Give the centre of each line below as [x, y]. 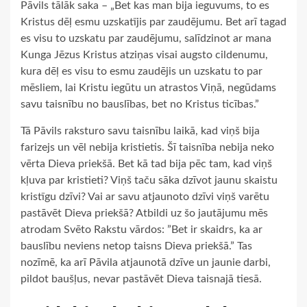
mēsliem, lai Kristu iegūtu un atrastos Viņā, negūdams [148, 88]
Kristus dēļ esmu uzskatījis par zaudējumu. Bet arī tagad [153, 22]
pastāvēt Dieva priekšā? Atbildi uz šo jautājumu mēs [144, 213]
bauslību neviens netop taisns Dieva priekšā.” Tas [136, 246]
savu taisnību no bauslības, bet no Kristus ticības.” [140, 105]
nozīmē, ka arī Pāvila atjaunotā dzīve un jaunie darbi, [146, 263]
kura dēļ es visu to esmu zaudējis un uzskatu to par [142, 72]
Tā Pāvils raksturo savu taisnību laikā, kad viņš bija [140, 131]
